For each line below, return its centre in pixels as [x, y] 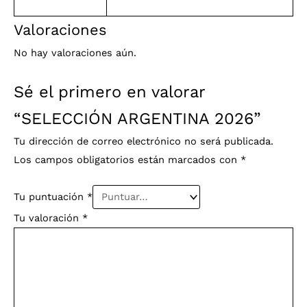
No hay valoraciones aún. [75, 53]
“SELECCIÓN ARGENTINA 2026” [137, 118]
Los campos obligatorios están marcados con [127, 159]
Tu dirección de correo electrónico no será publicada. [144, 141]
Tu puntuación [50, 197]
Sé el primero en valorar [109, 91]
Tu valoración [48, 218]
